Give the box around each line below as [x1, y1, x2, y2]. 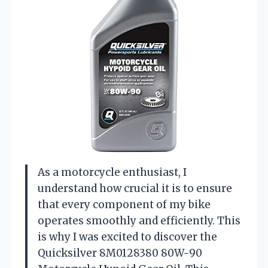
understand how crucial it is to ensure [38, 181, 232, 195]
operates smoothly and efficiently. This [38, 214, 240, 227]
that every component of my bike [38, 197, 211, 211]
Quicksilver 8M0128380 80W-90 [38, 246, 202, 260]
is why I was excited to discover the [38, 230, 217, 243]
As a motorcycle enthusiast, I [38, 165, 187, 179]
